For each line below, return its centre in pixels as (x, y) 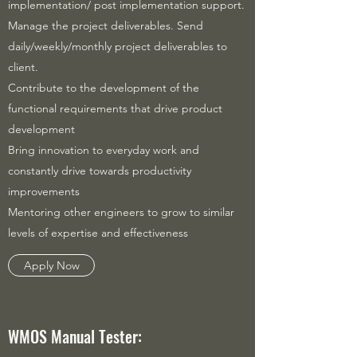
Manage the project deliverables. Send (106, 25)
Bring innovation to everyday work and (104, 150)
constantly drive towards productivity (100, 171)
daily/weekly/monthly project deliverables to (118, 46)
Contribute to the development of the (104, 88)
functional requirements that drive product (115, 108)
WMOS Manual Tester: (75, 336)
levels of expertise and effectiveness (98, 233)
